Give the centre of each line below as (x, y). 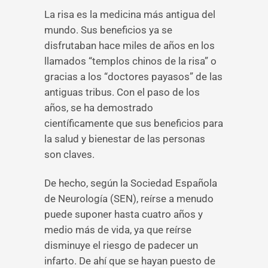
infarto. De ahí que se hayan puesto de (130, 261)
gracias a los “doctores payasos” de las (133, 77)
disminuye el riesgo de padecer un (121, 245)
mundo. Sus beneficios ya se (108, 30)
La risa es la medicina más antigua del (130, 14)
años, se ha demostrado (99, 108)
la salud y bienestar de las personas (125, 139)
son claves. (69, 154)
